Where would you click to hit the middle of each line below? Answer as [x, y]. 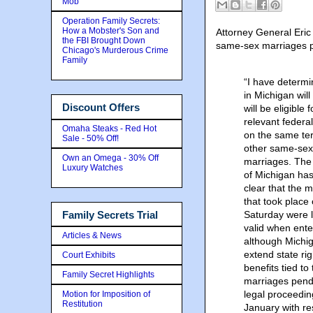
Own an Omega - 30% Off [110, 158]
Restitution [82, 304]
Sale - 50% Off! [90, 138]
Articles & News [92, 235]
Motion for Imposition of [106, 294]
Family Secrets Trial [110, 214]
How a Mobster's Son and [111, 31]
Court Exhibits [89, 255]
